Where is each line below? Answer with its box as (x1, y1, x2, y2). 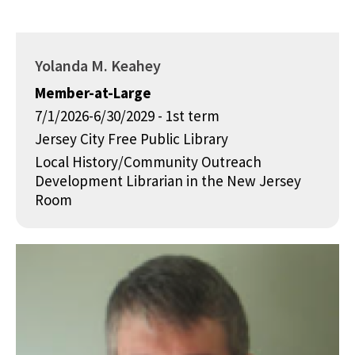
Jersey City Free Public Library (35, 129, 228, 149)
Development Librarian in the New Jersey (35, 171, 301, 191)
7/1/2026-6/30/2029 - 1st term (35, 106, 219, 126)
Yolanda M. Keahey (35, 55, 161, 76)
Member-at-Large (35, 83, 151, 103)
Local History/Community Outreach (35, 152, 261, 172)
